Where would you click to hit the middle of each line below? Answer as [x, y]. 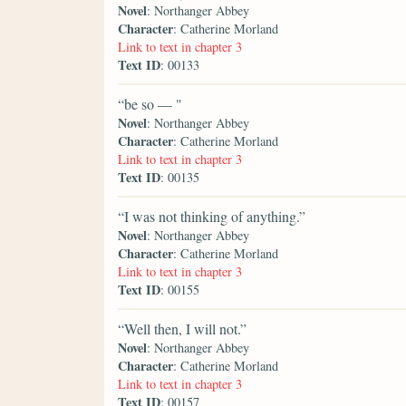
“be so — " [150, 104]
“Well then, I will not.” [182, 329]
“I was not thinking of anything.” [212, 217]
